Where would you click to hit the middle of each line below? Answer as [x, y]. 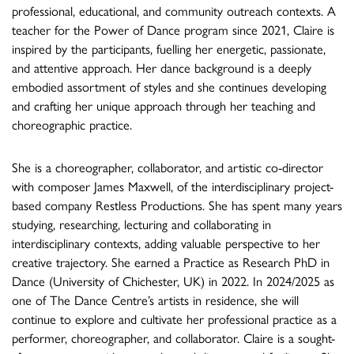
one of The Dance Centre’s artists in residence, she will [155, 299]
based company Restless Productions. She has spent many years [177, 204]
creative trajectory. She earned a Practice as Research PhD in [171, 261]
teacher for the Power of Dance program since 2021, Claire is [173, 29]
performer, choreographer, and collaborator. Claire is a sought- [173, 337]
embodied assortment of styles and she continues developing [169, 86]
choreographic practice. [72, 124]
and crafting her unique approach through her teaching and [164, 105]
